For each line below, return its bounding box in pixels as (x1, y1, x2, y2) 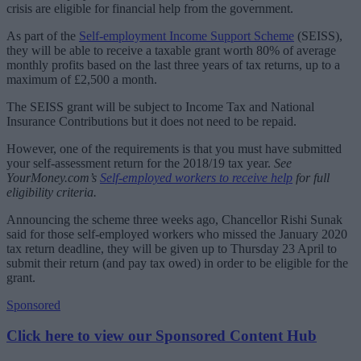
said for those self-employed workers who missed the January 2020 (6, 226, 347, 241)
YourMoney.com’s (6, 170, 100, 185)
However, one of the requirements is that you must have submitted (6, 141, 342, 156)
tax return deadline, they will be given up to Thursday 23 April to (6, 241, 337, 255)
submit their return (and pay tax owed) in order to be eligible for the (6, 255, 348, 270)
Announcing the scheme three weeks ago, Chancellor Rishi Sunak (6, 212, 342, 226)
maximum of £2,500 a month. (6, 72, 157, 86)
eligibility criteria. (6, 185, 97, 199)
